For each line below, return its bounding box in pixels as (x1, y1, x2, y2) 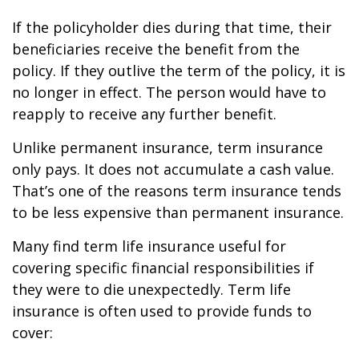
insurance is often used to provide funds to (12, 301, 312, 321)
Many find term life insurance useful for (12, 236, 286, 256)
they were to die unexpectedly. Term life (12, 280, 291, 300)
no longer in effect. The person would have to (12, 83, 326, 103)
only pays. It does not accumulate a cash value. (12, 159, 334, 179)
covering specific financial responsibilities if (12, 258, 314, 278)
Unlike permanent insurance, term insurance (12, 138, 323, 158)
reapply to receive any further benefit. (12, 104, 276, 124)
